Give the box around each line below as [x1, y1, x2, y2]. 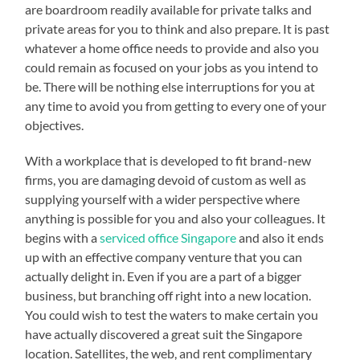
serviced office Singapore [100, 229, 237, 245]
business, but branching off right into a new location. [25, 287, 312, 303]
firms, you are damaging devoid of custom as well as [25, 171, 307, 187]
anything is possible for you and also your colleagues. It [25, 210, 326, 226]
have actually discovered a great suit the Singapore [25, 325, 303, 342]
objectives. [25, 117, 84, 133]
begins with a [25, 229, 100, 245]
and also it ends [236, 229, 325, 245]
